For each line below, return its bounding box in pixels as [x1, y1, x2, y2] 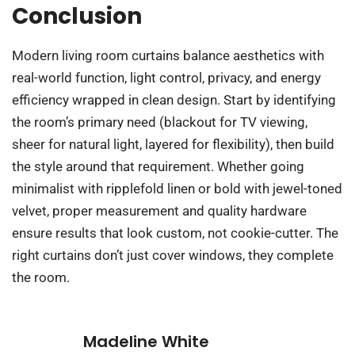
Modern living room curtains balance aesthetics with [12, 47, 324, 63]
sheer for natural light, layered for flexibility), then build [12, 136, 334, 152]
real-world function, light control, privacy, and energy [12, 69, 321, 86]
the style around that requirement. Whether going [12, 158, 304, 174]
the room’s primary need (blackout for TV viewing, [12, 113, 307, 130]
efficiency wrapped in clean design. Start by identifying [12, 91, 336, 108]
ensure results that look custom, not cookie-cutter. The [12, 224, 338, 241]
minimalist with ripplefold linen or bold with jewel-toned [12, 180, 342, 197]
